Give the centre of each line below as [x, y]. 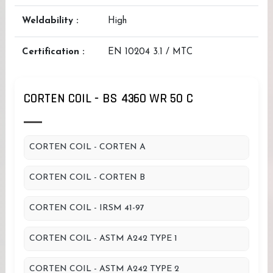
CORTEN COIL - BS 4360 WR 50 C [108, 99]
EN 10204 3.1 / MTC [150, 52]
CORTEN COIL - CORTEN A [87, 147]
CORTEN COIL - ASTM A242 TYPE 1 [103, 239]
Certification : [53, 52]
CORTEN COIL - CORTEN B [87, 178]
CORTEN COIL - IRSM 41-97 [87, 208]
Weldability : [50, 21]
